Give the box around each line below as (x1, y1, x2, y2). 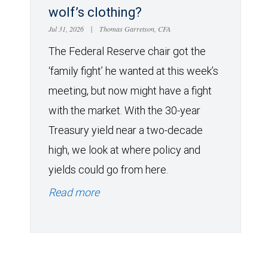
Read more (48, 185, 99, 200)
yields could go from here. (48, 163, 168, 177)
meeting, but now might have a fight (48, 84, 212, 98)
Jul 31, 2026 (48, 24, 86, 34)
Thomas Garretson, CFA (98, 24, 171, 34)
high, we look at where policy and (48, 143, 200, 157)
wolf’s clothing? (48, 4, 142, 21)
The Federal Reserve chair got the (48, 44, 206, 59)
